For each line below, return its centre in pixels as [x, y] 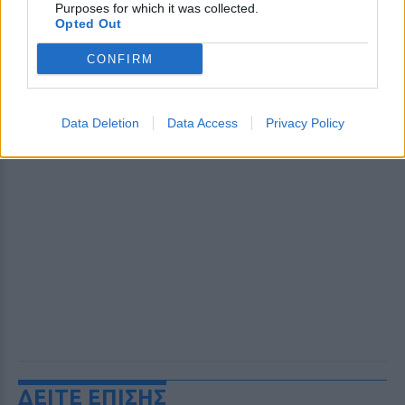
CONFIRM [120, 59]
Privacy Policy [305, 123]
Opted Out [89, 24]
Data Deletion [100, 123]
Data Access [202, 123]
